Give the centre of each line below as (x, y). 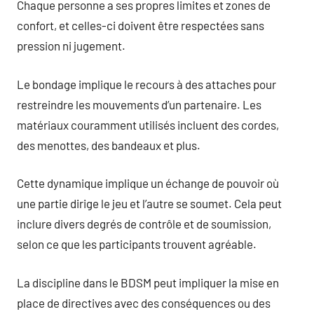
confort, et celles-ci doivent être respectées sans (141, 25)
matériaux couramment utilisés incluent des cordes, (148, 124)
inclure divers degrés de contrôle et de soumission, (144, 224)
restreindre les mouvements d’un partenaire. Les (139, 104)
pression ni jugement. (71, 46)
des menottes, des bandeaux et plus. (109, 145)
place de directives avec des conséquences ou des (144, 302)
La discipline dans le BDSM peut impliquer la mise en (148, 282)
